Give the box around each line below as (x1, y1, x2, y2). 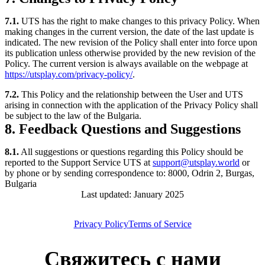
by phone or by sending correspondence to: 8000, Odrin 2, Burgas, (5, 167, 254, 178)
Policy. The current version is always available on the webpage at (5, 58, 248, 69)
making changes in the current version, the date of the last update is (5, 26, 254, 37)
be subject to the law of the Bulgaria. (5, 110, 141, 121)
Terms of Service (128, 218, 192, 229)
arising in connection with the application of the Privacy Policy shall (5, 99, 258, 110)
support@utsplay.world (153, 157, 240, 167)
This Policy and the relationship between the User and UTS (19, 89, 243, 99)
